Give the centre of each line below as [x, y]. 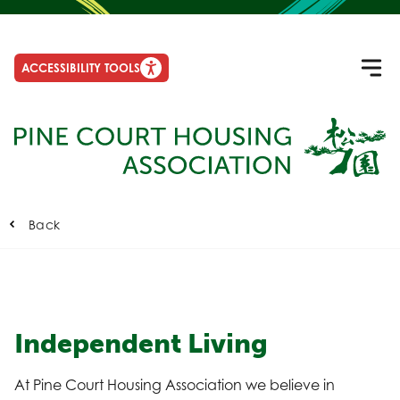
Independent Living [141, 343]
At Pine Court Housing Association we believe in [175, 384]
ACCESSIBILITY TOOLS [81, 67]
